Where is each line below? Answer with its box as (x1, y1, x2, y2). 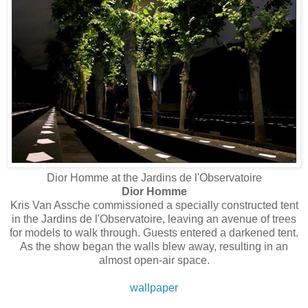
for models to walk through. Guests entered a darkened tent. (10, 226, 298, 239)
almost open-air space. (98, 254, 210, 266)
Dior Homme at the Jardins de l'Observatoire (46, 171, 262, 184)
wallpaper (130, 281, 178, 294)
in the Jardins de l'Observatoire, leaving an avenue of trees (12, 212, 296, 225)
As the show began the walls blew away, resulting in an (20, 240, 288, 252)
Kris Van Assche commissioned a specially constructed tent (10, 199, 298, 211)
